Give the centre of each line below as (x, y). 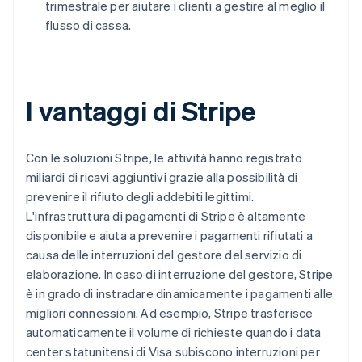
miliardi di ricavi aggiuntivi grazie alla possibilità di (162, 177)
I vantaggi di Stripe (141, 110)
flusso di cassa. (88, 25)
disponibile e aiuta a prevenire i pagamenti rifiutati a (170, 235)
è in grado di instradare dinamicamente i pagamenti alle (180, 293)
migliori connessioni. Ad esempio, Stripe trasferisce (170, 312)
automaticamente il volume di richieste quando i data (174, 332)
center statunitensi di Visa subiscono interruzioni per (173, 351)
